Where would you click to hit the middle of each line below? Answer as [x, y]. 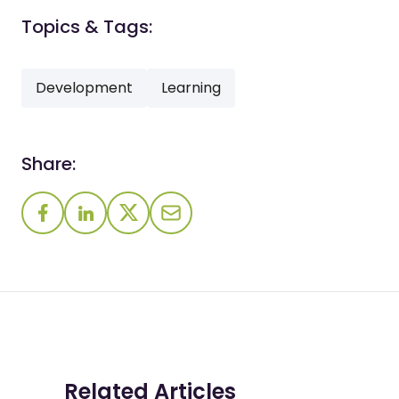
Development [84, 88]
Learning [191, 88]
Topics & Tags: [87, 27]
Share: [49, 164]
